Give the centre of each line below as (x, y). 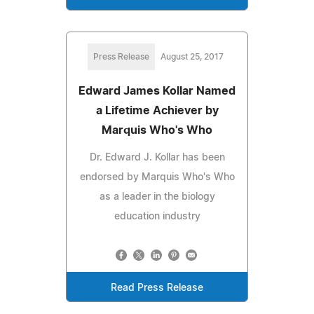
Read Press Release (157, 288)
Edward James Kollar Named (157, 91)
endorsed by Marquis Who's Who (157, 177)
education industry (157, 216)
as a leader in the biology (157, 197)
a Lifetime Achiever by (157, 110)
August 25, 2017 (192, 56)
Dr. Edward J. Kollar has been (157, 157)
